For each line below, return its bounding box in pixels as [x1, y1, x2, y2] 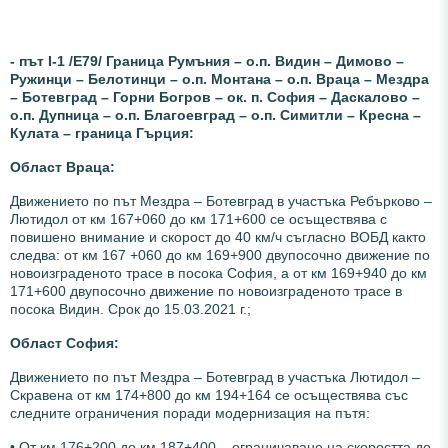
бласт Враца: [21, 158, 115, 175]
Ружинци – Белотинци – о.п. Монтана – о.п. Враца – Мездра [10, 70, 429, 87]
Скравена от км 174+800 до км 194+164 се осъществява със [10, 386, 408, 403]
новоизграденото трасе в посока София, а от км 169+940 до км [10, 264, 427, 281]
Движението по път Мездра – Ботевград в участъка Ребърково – [10, 192, 432, 209]
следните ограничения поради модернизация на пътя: [10, 404, 370, 421]
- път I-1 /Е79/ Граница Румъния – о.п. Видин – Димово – [10, 52, 404, 69]
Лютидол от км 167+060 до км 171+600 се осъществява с [10, 210, 387, 227]
